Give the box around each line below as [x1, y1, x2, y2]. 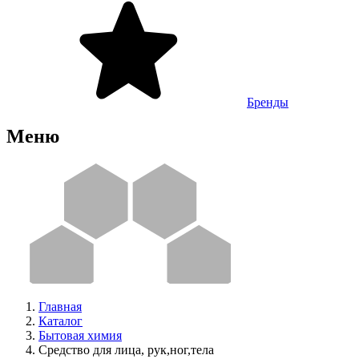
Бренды [247, 95, 288, 109]
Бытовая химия [38, 328, 122, 342]
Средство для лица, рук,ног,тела [38, 342, 214, 357]
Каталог [38, 313, 83, 328]
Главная [38, 299, 82, 313]
